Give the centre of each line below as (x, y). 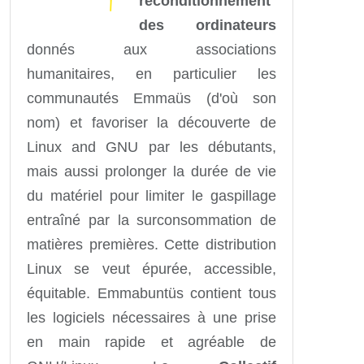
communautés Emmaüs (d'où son (152, 98)
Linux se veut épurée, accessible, (152, 269)
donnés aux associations (152, 49)
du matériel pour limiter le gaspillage (152, 195)
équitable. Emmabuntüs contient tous (152, 293)
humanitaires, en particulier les (152, 74)
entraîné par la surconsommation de (152, 220)
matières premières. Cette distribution (152, 244)
